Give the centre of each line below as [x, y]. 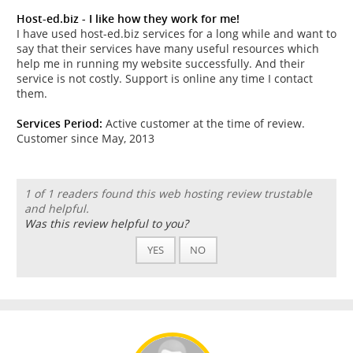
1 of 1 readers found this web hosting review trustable [168, 194]
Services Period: [59, 123]
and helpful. [56, 209]
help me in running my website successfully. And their [161, 63]
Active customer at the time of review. [204, 123]
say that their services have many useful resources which [168, 48]
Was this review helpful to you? [106, 224]
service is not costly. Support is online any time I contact [165, 78]
